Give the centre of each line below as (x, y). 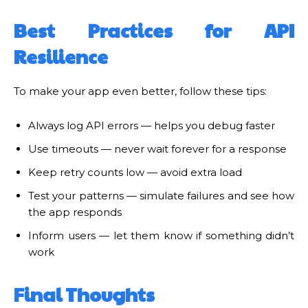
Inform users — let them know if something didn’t (161, 235)
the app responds (75, 212)
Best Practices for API (154, 30)
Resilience (61, 56)
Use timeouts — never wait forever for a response (157, 148)
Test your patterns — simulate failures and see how (161, 195)
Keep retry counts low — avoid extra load (135, 172)
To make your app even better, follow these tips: (140, 91)
